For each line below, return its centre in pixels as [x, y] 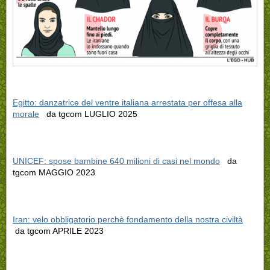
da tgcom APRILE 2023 [58, 231]
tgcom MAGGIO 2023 [54, 172]
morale [26, 114]
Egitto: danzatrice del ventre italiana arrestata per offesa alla [127, 102]
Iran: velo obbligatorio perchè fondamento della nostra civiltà [128, 219]
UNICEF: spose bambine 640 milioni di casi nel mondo [116, 161]
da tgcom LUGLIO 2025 [88, 114]
